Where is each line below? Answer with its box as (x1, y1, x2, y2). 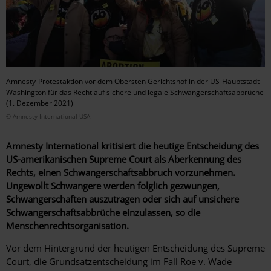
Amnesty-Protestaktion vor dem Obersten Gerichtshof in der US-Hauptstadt (6, 76, 260, 87)
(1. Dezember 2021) (6, 97, 73, 108)
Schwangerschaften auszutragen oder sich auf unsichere (6, 192, 239, 205)
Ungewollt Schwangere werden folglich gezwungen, (6, 179, 220, 192)
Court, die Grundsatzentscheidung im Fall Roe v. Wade (6, 255, 232, 267)
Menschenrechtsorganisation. (6, 219, 129, 232)
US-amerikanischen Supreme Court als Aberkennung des (6, 152, 241, 165)
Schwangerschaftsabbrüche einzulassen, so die (6, 206, 200, 218)
